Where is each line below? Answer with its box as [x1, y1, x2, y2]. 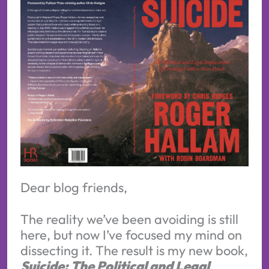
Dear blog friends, [20, 179, 127, 196]
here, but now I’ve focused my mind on [20, 226, 242, 244]
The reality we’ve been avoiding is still [20, 211, 238, 228]
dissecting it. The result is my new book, [20, 242, 248, 259]
